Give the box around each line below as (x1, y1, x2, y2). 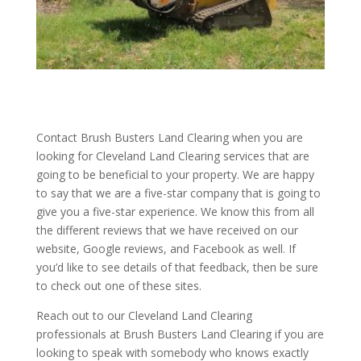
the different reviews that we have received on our (35, 222, 298, 238)
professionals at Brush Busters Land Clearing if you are (35, 326, 324, 342)
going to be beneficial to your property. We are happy (35, 166, 314, 182)
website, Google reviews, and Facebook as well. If (35, 240, 296, 256)
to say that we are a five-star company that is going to (35, 185, 321, 201)
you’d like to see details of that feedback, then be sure (35, 259, 318, 275)
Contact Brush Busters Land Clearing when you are (35, 129, 303, 145)
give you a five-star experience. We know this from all (35, 203, 314, 219)
